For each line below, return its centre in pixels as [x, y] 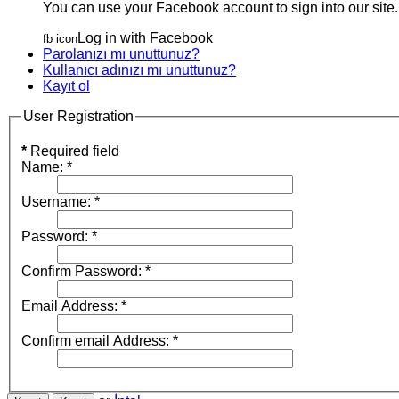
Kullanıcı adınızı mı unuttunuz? [139, 69]
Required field [73, 151]
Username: [56, 202]
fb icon [60, 38]
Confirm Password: [81, 272]
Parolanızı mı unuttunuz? [121, 53]
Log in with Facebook [145, 37]
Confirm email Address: [95, 341]
